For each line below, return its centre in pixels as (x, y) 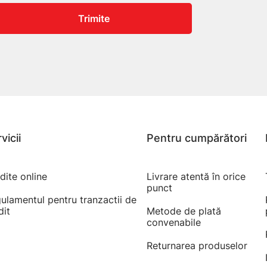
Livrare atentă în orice (196, 176)
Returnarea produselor (197, 246)
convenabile (174, 222)
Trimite (94, 18)
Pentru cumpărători (197, 138)
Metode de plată (184, 211)
